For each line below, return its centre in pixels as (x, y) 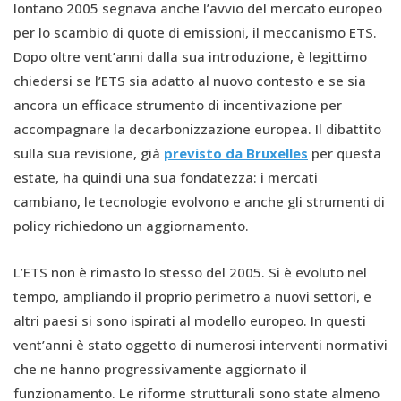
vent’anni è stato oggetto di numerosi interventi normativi (200, 344)
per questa (345, 153)
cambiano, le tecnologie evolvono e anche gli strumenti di (199, 201)
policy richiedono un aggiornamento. (131, 225)
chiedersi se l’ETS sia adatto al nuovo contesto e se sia (190, 80)
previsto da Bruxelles (236, 153)
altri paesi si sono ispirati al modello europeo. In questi (190, 320)
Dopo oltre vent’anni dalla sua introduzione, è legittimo (190, 56)
